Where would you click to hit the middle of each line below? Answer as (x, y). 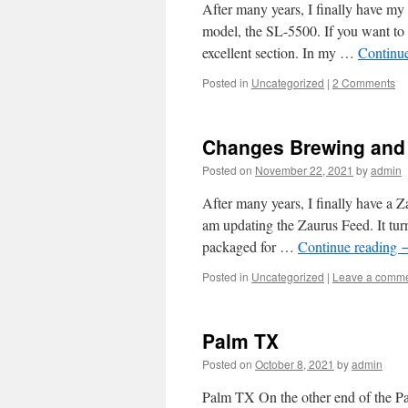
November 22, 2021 (304, 170)
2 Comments (364, 82)
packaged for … (250, 246)
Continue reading (349, 246)
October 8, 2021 (295, 364)
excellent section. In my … (280, 52)
